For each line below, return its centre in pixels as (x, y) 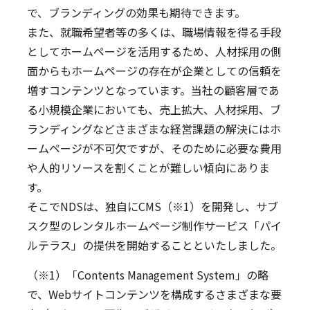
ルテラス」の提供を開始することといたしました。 (154, 245)
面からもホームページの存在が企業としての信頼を (154, 70)
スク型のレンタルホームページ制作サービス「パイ (154, 225)
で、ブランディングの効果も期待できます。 (136, 12)
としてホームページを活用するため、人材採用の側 (154, 51)
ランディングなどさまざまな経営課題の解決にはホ (154, 128)
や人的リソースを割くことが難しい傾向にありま (148, 167)
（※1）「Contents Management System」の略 (147, 274)
